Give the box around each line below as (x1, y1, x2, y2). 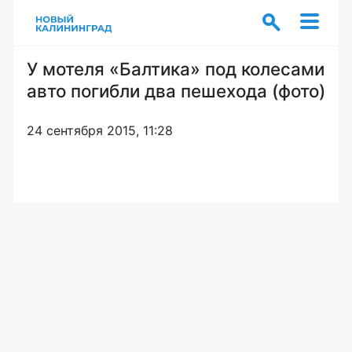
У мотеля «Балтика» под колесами (27, 58, 324, 79)
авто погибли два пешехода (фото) (27, 80, 325, 101)
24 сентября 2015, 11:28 (27, 123, 173, 138)
